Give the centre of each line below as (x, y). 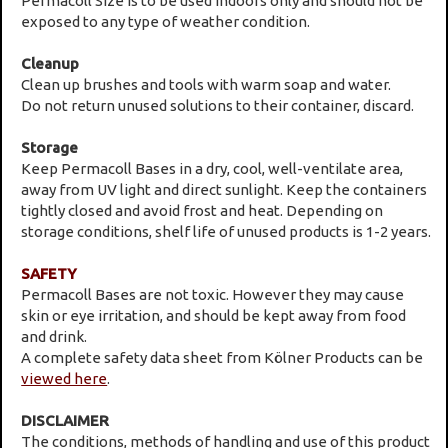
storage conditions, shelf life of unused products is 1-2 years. (226, 231)
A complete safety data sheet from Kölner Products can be (222, 357)
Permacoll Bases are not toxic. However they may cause (213, 294)
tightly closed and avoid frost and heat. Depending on (202, 210)
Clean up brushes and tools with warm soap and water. (206, 84)
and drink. (54, 336)
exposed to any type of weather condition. (166, 21)
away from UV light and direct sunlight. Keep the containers (224, 189)
